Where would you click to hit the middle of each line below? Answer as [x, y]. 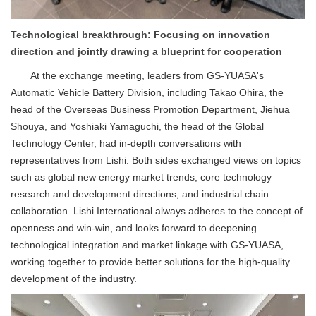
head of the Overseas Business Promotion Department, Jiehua [150, 109]
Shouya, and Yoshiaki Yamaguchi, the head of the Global [137, 126]
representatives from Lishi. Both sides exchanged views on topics [156, 160]
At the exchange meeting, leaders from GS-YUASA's [147, 75]
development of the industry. [74, 279]
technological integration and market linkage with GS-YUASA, [147, 245]
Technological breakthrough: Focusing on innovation [140, 35]
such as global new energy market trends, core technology [141, 177]
